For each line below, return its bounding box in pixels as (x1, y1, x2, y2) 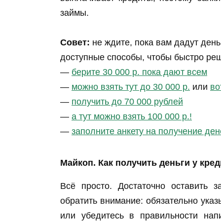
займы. (60, 7, 89, 18)
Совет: (60, 37, 90, 48)
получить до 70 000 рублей (72, 97, 183, 107)
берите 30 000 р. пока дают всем (72, 67, 207, 77)
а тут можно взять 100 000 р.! (72, 111, 192, 122)
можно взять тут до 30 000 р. (72, 82, 190, 92)
